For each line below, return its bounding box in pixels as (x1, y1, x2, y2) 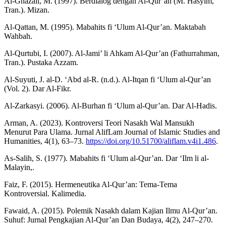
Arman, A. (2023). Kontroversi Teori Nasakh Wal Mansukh (4, 119, 194, 128)
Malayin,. (4, 163, 34, 172)
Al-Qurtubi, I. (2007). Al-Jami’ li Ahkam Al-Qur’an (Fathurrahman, (4, 49, 219, 58)
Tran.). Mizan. (4, 6, 49, 15)
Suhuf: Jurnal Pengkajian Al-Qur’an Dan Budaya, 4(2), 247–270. (4, 215, 213, 224)
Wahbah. (4, 32, 32, 41)
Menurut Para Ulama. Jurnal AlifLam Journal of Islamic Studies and (4, 128, 220, 137)
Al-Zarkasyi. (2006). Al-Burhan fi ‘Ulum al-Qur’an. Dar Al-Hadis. (4, 101, 217, 110)
